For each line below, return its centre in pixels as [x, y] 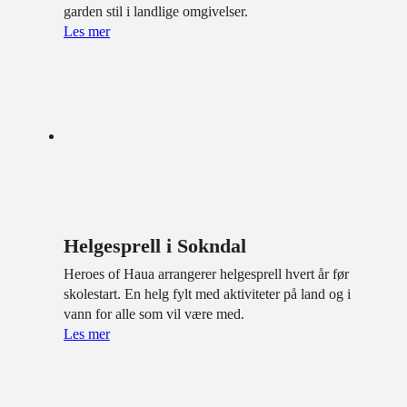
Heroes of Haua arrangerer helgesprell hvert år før [206, 274]
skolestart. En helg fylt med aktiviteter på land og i [207, 294]
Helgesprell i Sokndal [155, 246]
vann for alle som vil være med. [154, 314]
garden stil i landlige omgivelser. [156, 11]
